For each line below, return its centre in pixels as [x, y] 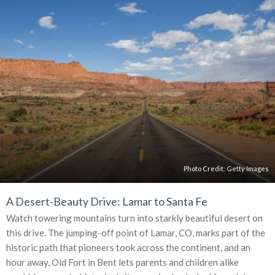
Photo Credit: [205, 169]
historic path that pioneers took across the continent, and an [128, 248]
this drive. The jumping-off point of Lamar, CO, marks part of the [136, 233]
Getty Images [248, 169]
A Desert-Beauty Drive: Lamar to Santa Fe [107, 202]
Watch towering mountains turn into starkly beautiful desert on [134, 218]
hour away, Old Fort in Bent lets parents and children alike [122, 262]
